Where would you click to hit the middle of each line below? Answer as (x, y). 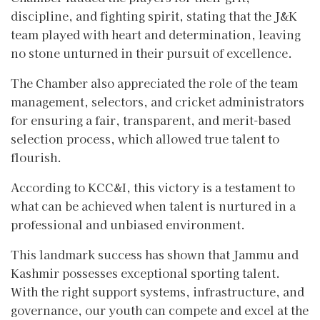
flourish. (36, 157)
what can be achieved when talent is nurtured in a (153, 205)
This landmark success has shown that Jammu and (155, 254)
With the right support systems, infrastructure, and (157, 291)
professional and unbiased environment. (128, 224)
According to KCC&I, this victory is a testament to (153, 187)
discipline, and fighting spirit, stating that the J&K (154, 15)
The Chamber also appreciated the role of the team (154, 82)
